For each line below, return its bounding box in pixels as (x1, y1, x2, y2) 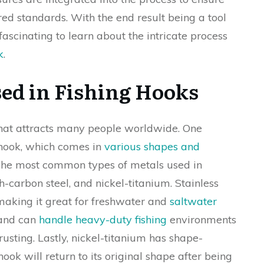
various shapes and (104, 140, 200, 153)
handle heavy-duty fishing (39, 213, 167, 226)
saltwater (170, 194, 217, 208)
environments (167, 213, 236, 226)
